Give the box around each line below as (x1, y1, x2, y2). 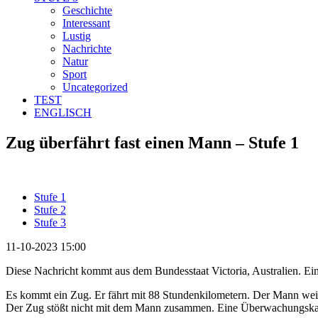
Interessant (62, 16, 110, 29)
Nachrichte (62, 42, 111, 55)
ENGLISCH (34, 106, 92, 119)
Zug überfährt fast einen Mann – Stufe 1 (6, 133, 299, 152)
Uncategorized (62, 80, 128, 93)
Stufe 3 (34, 216, 66, 229)
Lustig (62, 29, 91, 42)
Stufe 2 (34, 203, 66, 216)
